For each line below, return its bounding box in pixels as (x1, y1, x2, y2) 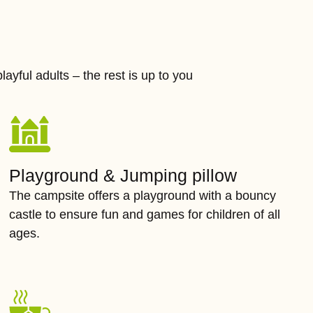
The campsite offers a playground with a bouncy (9, 189, 277, 203)
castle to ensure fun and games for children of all (9, 208, 281, 221)
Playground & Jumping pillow (9, 166, 238, 185)
